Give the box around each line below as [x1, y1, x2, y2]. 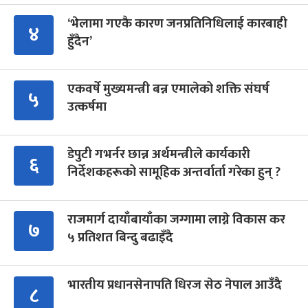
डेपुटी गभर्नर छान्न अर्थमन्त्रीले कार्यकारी [67, 143, 250, 165]
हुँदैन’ [67, 30, 92, 52]
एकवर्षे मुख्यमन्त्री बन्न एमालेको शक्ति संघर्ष [67, 78, 269, 100]
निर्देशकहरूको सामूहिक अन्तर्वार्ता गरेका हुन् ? [67, 161, 280, 183]
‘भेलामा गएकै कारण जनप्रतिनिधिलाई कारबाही [67, 12, 287, 34]
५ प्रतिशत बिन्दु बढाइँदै [67, 226, 173, 248]
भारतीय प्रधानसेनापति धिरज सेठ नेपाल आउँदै [67, 274, 282, 296]
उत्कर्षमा [67, 96, 107, 118]
